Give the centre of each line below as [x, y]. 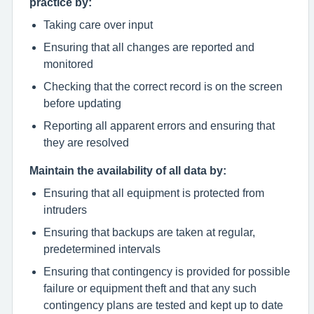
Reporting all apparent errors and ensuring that [159, 125]
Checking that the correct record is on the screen [163, 86]
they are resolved [86, 142]
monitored [68, 64]
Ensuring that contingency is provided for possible [167, 271]
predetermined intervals [102, 249]
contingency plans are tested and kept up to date [163, 305]
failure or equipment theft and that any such [150, 288]
